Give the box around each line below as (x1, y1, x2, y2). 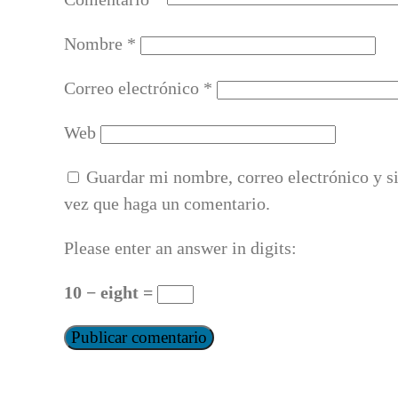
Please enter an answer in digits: (64, 238, 297, 259)
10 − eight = (64, 283, 157, 303)
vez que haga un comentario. (64, 194, 270, 214)
